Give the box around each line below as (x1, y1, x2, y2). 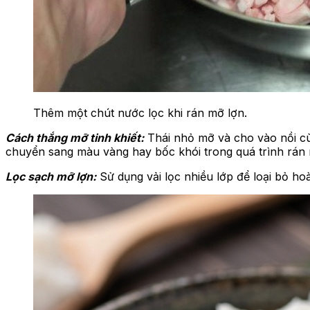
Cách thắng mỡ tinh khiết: (6, 131, 144, 145)
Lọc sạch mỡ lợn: (6, 170, 96, 184)
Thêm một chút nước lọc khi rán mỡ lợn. (33, 106, 247, 120)
